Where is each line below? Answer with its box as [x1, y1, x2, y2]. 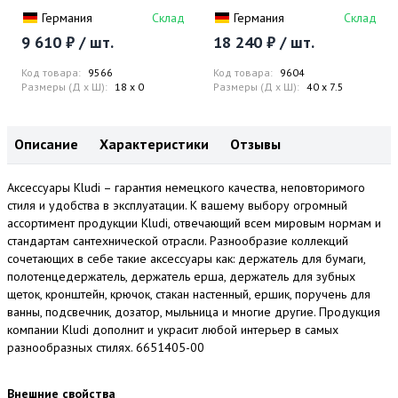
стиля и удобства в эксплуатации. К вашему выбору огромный [7, 197, 347, 214]
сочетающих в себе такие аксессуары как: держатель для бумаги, [7, 251, 365, 267]
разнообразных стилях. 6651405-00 [7, 339, 204, 356]
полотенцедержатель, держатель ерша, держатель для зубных [7, 268, 355, 285]
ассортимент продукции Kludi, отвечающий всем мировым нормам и [7, 215, 381, 232]
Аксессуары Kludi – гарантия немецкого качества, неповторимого [7, 179, 365, 196]
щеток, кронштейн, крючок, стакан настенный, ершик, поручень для [7, 286, 370, 303]
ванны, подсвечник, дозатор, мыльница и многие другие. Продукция [7, 304, 380, 321]
